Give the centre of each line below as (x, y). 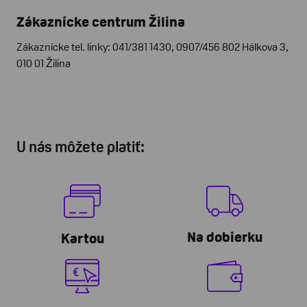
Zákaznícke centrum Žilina (101, 22)
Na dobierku (225, 236)
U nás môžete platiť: (81, 147)
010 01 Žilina (44, 63)
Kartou (82, 238)
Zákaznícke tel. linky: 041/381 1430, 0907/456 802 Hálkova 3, (152, 47)
